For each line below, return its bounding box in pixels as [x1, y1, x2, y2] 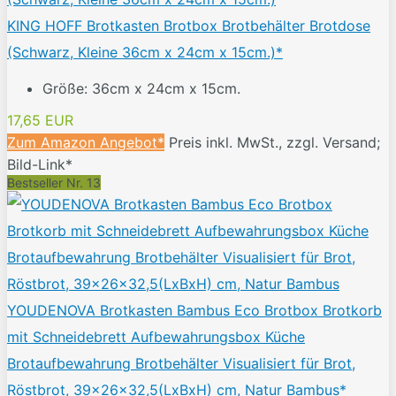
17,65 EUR [7, 111, 73, 130]
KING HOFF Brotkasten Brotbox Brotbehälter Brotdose [7, 17, 370, 35]
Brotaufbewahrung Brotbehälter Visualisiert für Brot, [7, 354, 355, 373]
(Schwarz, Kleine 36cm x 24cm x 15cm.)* [7, 43, 283, 62]
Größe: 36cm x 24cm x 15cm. [42, 80, 240, 98]
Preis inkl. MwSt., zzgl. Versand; [169, 133, 380, 152]
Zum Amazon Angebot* [7, 133, 164, 152]
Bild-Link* [7, 156, 72, 174]
